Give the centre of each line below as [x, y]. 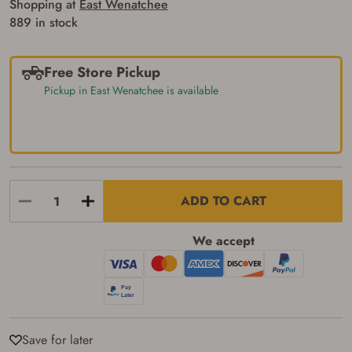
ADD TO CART [223, 201]
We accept [223, 241]
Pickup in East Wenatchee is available [131, 90]
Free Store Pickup [102, 72]
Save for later [57, 340]
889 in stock [44, 22]
